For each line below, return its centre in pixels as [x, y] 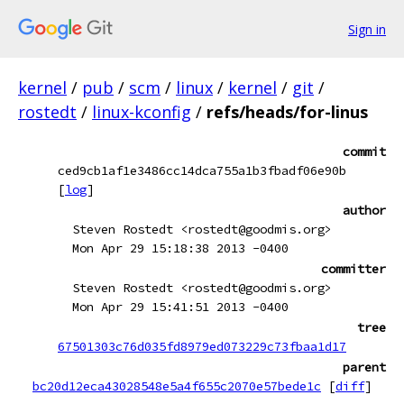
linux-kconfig [142, 112]
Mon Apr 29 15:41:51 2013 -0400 [180, 307]
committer [353, 269]
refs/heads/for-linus [287, 112]
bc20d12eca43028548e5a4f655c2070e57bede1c [177, 386]
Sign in [367, 29]
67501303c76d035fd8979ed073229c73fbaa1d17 [202, 346]
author [364, 210]
